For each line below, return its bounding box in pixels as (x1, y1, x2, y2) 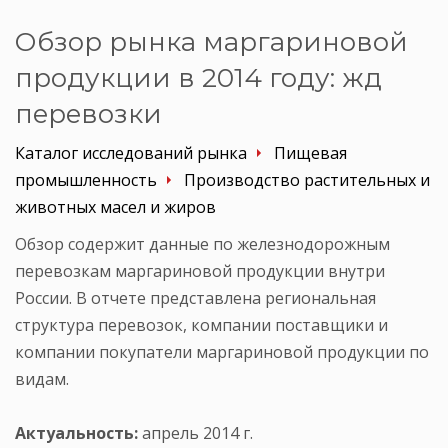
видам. (15, 367, 69, 390)
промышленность (15, 168, 157, 191)
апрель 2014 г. (138, 421, 253, 444)
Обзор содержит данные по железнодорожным (15, 232, 390, 255)
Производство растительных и (184, 168, 430, 191)
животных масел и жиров (15, 195, 216, 218)
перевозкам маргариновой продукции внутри (15, 259, 385, 282)
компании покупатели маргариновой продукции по (15, 340, 429, 363)
